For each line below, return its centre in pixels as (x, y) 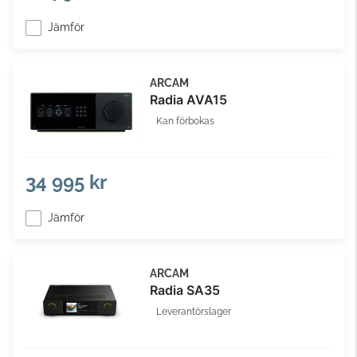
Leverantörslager (194, 312)
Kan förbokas (185, 121)
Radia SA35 (185, 290)
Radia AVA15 (188, 100)
